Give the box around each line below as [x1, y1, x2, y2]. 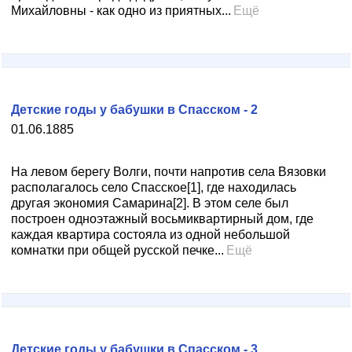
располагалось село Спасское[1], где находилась [11, 181, 296, 194]
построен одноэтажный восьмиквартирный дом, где [11, 212, 313, 225]
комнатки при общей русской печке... [11, 244, 224, 257]
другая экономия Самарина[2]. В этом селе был [11, 196, 288, 210]
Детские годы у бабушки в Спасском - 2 [11, 103, 258, 116]
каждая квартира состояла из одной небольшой [11, 228, 290, 241]
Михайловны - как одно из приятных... [11, 4, 231, 17]
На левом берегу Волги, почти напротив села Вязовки [11, 165, 326, 178]
